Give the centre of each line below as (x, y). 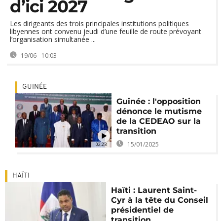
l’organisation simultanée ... (53, 39)
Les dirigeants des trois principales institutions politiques (99, 23)
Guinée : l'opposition (158, 101)
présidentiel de (143, 210)
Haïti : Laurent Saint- (154, 190)
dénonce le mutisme (159, 111)
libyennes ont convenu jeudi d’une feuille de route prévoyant (106, 31)
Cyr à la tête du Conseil (160, 200)
